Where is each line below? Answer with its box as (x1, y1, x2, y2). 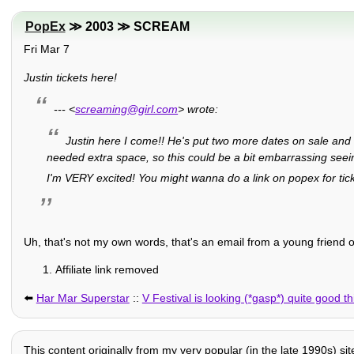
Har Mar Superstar (36, 291, 130, 304)
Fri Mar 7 (23, 43, 70, 56)
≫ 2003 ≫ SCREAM (65, 20, 190, 34)
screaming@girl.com (75, 102, 179, 115)
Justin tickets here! (23, 70, 117, 84)
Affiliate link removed (55, 263, 159, 277)
